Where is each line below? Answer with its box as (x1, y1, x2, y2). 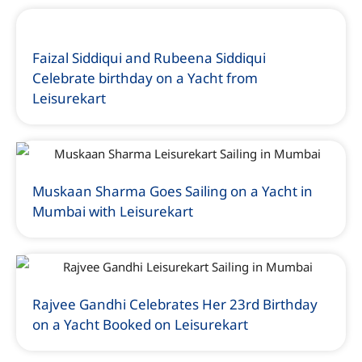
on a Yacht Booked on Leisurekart (32, 315, 248, 335)
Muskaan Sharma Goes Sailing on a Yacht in (32, 182, 313, 201)
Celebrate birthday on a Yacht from (32, 69, 258, 88)
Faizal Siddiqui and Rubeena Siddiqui (32, 48, 266, 68)
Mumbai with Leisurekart (32, 202, 193, 221)
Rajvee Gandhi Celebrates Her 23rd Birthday (32, 295, 318, 314)
